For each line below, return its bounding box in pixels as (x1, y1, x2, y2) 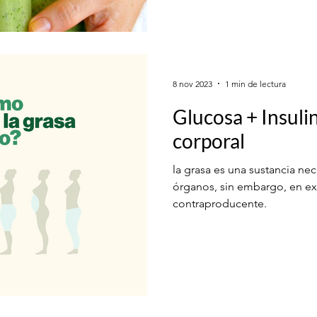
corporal (173, 129, 245, 153)
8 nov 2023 (173, 78, 212, 89)
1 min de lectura (225, 78, 286, 89)
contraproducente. (173, 197, 267, 210)
